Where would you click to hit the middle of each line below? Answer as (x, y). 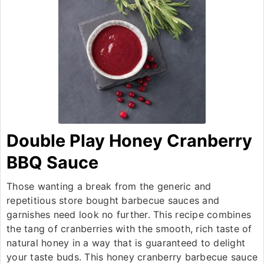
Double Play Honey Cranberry (129, 141)
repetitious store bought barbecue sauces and (113, 200)
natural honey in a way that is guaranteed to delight (126, 243)
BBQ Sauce (52, 162)
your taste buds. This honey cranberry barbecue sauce (132, 257)
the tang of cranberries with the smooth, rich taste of (129, 229)
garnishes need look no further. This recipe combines (129, 214)
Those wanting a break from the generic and (109, 186)
